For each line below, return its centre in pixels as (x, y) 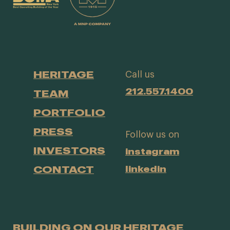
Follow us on (152, 134)
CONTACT (64, 169)
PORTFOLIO (69, 112)
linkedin (146, 169)
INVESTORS (69, 150)
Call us (140, 75)
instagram (152, 151)
